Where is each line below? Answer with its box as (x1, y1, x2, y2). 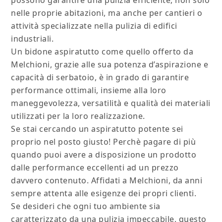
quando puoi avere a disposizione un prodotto (11, 149, 197, 161)
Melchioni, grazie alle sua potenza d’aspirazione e (11, 59, 209, 70)
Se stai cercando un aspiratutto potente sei (11, 123, 183, 135)
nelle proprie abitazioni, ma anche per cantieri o (11, 7, 203, 19)
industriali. (11, 33, 54, 45)
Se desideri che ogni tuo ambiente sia (11, 201, 161, 212)
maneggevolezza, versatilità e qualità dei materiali (11, 98, 211, 109)
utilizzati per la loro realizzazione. (11, 111, 145, 122)
